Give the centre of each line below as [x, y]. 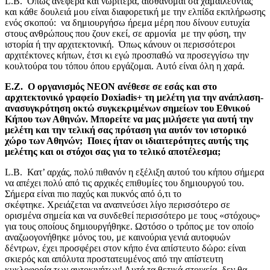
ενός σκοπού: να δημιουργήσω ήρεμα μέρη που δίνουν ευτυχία [127, 22]
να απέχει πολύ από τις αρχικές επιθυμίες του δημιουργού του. [126, 183]
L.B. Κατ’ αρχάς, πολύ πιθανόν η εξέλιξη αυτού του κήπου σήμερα [134, 172]
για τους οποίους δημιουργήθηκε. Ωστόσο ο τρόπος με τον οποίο [129, 226]
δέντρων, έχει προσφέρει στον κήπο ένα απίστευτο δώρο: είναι [125, 248]
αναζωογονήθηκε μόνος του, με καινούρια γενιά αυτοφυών [118, 237]
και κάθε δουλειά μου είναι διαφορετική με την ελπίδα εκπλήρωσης [135, 11]
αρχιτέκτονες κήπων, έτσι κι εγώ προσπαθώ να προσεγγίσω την [127, 55]
